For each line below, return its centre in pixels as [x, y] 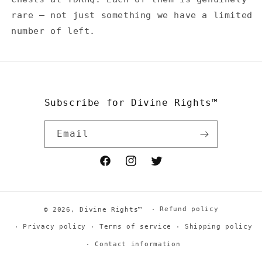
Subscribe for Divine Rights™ [131, 102]
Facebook [118, 167]
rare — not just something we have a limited [132, 15]
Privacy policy [55, 226]
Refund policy [189, 209]
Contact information [138, 244]
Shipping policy [218, 226]
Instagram [147, 167]
